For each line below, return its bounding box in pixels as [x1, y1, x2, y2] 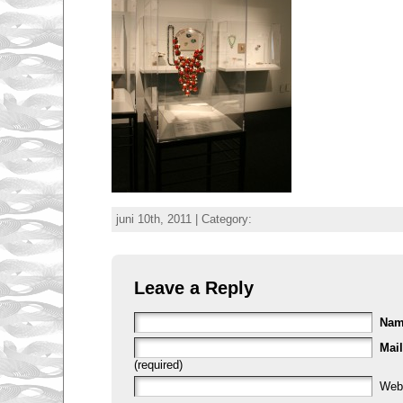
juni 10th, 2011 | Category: [115, 211, 252, 226]
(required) [133, 357, 183, 372]
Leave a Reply [133, 276, 254, 298]
